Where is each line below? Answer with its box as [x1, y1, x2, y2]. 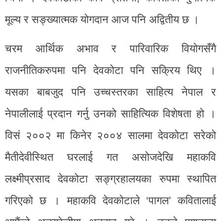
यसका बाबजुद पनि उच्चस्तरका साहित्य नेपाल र [5, 85, 216, 98]
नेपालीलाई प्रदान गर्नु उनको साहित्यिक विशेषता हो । [5, 107, 216, 120]
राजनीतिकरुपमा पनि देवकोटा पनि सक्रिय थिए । [5, 64, 216, 76]
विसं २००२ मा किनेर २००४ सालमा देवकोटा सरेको [5, 129, 216, 142]
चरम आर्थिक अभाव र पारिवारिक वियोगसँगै [5, 42, 216, 55]
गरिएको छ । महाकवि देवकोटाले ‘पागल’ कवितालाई [5, 194, 216, 207]
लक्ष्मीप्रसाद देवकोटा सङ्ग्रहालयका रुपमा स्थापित [5, 172, 216, 185]
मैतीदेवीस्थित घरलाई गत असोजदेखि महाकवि [5, 150, 216, 163]
